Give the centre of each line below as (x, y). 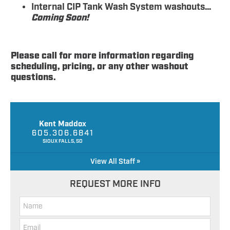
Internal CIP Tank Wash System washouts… (121, 7)
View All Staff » (115, 162)
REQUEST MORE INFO (115, 185)
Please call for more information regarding (102, 56)
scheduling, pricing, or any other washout (100, 67)
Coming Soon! (60, 18)
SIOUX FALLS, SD (63, 141)
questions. (33, 78)
